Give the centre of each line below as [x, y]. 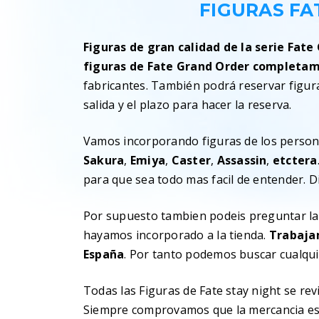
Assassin [242, 160]
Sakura [104, 160]
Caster [191, 160]
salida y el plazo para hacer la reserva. [188, 105]
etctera [295, 160]
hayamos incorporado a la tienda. [176, 235]
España [104, 254]
